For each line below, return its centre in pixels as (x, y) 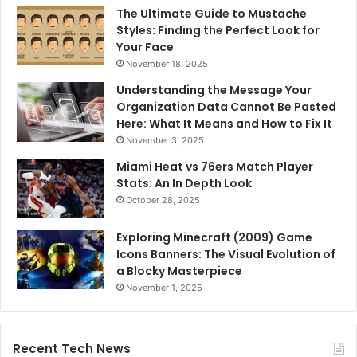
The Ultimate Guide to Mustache (212, 14)
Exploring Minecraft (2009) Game (214, 238)
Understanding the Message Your (214, 90)
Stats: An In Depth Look (184, 184)
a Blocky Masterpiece (179, 271)
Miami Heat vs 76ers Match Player (215, 167)
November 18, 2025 (167, 64)
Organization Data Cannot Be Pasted (226, 107)
